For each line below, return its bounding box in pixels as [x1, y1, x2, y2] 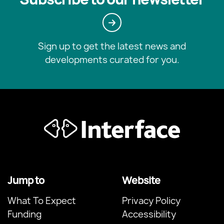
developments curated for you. [44, 53, 179, 66]
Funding [7, 208, 41, 221]
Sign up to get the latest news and [38, 40, 186, 53]
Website [122, 173, 160, 187]
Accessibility [122, 208, 176, 221]
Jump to [7, 173, 44, 187]
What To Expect [7, 194, 76, 207]
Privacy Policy [122, 194, 180, 207]
